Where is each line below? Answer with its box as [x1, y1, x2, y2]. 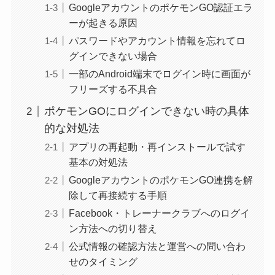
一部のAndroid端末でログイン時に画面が [68, 68, 250, 80]
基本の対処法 [68, 157, 128, 168]
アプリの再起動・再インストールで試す [68, 141, 246, 153]
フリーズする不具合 [68, 83, 157, 95]
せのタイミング [68, 256, 137, 268]
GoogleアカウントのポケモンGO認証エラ [68, 2, 253, 14]
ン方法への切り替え [68, 223, 157, 234]
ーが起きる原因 [68, 17, 137, 29]
